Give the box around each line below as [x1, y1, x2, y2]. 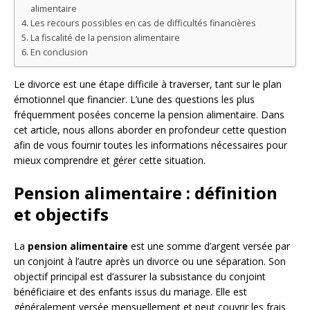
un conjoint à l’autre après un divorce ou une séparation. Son [14, 255, 286, 268]
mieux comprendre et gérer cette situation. [14, 154, 206, 167]
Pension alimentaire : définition [14, 181, 277, 205]
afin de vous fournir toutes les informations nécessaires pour [14, 138, 287, 152]
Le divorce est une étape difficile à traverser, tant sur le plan [14, 77, 282, 91]
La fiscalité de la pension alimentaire [30, 32, 180, 44]
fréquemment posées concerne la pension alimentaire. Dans [14, 108, 284, 122]
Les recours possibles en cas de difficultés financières [30, 17, 256, 30]
